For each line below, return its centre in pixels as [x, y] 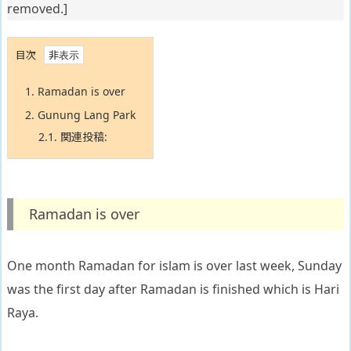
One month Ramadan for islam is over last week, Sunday [174, 266]
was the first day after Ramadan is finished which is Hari [173, 289]
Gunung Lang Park [85, 115]
